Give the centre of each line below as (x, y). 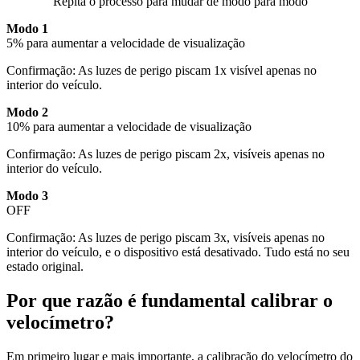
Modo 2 (27, 112)
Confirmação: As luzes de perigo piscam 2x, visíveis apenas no (166, 154)
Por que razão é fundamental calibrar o (170, 301)
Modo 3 (27, 196)
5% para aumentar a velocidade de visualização (126, 43)
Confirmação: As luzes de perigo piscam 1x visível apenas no (162, 71)
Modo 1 (27, 29)
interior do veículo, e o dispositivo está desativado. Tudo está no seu (178, 252)
